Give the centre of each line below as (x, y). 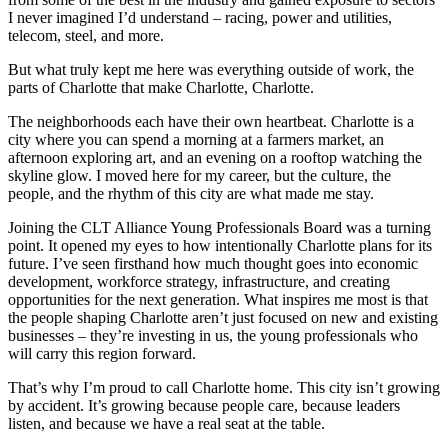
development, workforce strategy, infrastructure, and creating (199, 281)
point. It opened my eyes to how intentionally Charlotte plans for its (220, 245)
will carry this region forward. (102, 353)
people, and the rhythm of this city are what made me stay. (191, 193)
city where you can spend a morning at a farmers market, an (196, 139)
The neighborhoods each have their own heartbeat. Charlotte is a (211, 121)
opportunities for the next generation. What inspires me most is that (218, 299)
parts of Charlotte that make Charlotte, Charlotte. (161, 87)
